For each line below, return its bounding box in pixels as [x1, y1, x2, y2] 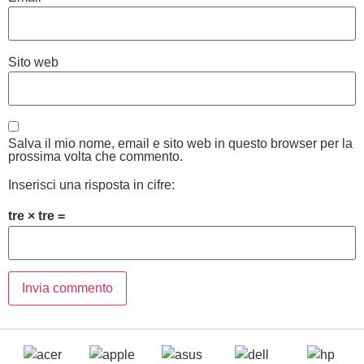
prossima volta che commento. [8, 149, 183, 163]
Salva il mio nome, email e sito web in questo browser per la [8, 136, 353, 150]
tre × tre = [8, 208, 65, 223]
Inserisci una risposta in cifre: [8, 177, 175, 192]
